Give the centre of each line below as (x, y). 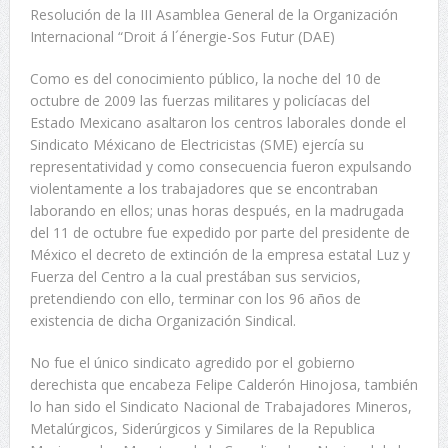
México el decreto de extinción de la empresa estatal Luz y (219, 255)
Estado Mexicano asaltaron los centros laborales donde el (217, 123)
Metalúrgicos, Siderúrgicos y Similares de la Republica (202, 429)
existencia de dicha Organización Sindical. (162, 321)
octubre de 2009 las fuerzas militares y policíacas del (199, 101)
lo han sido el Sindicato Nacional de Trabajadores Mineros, (220, 407)
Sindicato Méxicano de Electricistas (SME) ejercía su (196, 145)
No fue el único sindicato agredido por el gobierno (192, 363)
